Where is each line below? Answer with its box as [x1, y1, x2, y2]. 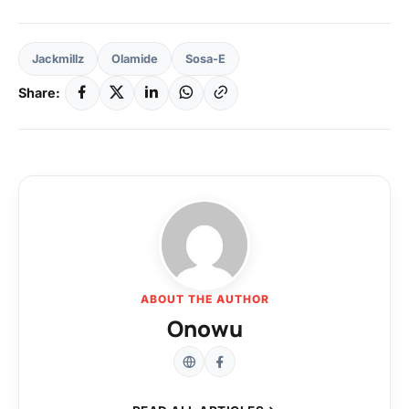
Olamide [111, 51, 158, 66]
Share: [18, 85, 60, 101]
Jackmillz [32, 51, 84, 66]
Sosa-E [185, 51, 225, 66]
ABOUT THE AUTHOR [140, 291, 269, 306]
